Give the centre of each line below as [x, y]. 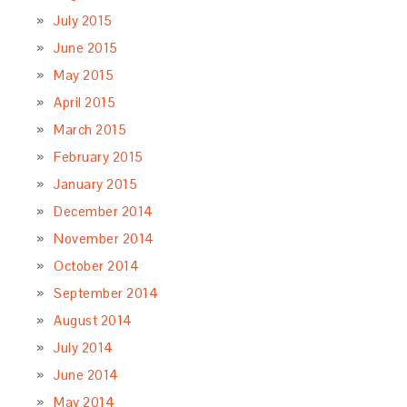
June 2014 [86, 375]
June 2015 [86, 48]
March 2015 [90, 130]
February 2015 [99, 157]
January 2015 [96, 184]
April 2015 [85, 103]
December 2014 [104, 212]
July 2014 [84, 348]
